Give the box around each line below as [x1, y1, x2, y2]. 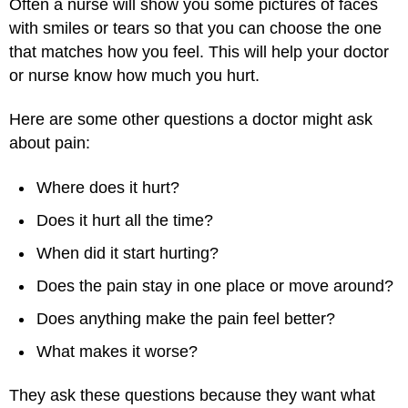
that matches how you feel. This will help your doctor [9, 42, 389, 61]
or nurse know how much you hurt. [9, 66, 260, 85]
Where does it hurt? [36, 178, 179, 197]
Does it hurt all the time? [36, 210, 213, 229]
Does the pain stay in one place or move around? [36, 276, 393, 295]
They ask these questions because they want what [9, 386, 375, 405]
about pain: [9, 134, 90, 153]
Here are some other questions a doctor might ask [9, 110, 372, 129]
